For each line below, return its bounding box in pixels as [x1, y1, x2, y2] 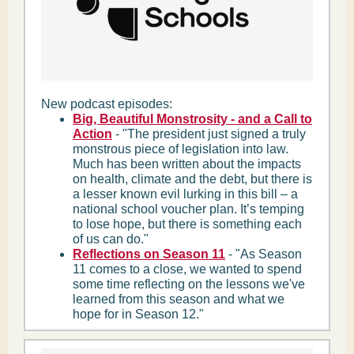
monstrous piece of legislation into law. [73, 142, 288, 156]
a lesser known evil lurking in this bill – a [73, 187, 298, 201]
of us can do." [73, 232, 149, 246]
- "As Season [225, 247, 302, 261]
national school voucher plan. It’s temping [73, 202, 304, 216]
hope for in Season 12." [73, 307, 204, 321]
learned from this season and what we [73, 292, 284, 306]
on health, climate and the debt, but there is [73, 172, 312, 186]
